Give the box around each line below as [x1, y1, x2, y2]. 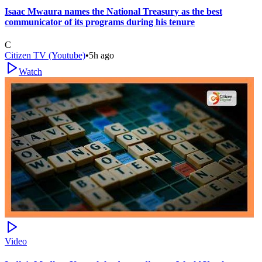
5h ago [89, 50, 114, 61]
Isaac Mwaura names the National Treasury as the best [5, 6, 222, 17]
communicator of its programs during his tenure [5, 17, 195, 27]
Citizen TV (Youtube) [5, 50, 85, 61]
